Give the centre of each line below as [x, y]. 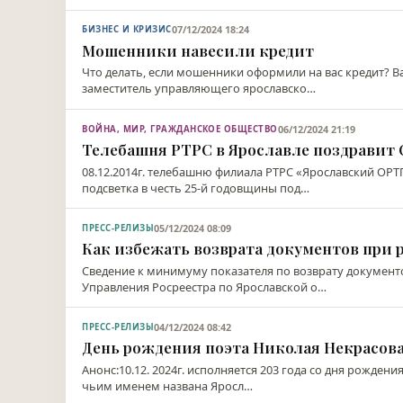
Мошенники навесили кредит [198, 50]
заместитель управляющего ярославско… [199, 89]
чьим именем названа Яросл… [168, 385]
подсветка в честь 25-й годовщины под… [196, 188]
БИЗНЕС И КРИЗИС [127, 30]
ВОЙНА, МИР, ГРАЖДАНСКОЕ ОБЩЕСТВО [180, 129]
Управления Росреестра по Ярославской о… [205, 287]
